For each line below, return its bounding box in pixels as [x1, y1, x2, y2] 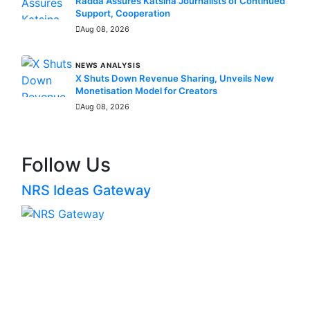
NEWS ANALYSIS [75, 61, 141, 69]
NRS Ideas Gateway [21, 182, 151, 199]
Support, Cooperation [75, 8, 170, 19]
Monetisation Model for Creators [75, 85, 217, 96]
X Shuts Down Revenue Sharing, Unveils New [75, 73, 274, 84]
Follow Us [21, 153, 111, 176]
